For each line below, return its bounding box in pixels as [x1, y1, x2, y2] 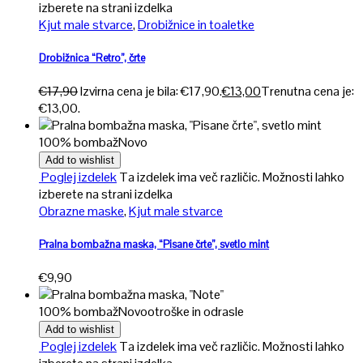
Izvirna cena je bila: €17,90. [80, 82, 222, 100]
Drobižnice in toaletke [138, 15, 254, 33]
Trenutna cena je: [261, 82, 354, 100]
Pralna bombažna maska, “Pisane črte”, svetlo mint [39, 237, 269, 252]
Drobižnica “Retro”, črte [39, 50, 145, 65]
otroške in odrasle [147, 303, 244, 321]
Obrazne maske [39, 202, 124, 220]
